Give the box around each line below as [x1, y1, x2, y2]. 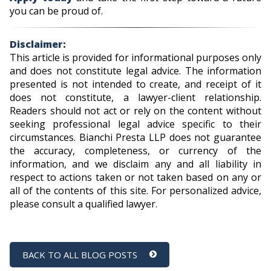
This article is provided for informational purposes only [10, 50, 261, 64]
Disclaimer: [10, 37, 66, 51]
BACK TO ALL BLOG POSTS [22, 248, 137, 261]
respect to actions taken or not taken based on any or [10, 170, 261, 184]
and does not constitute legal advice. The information [10, 64, 261, 77]
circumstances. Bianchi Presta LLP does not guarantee [10, 130, 261, 144]
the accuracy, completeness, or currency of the [10, 143, 261, 157]
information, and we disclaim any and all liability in [10, 157, 261, 171]
